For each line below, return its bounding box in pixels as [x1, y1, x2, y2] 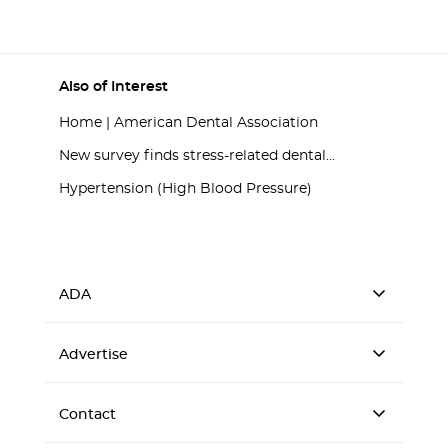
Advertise [59, 348, 128, 362]
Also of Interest [59, 80, 168, 94]
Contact [59, 408, 116, 422]
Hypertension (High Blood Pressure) [59, 182, 312, 196]
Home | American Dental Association [59, 116, 318, 130]
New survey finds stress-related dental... [59, 149, 335, 163]
